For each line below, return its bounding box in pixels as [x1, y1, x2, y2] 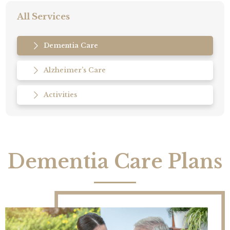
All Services [16, 11, 70, 22]
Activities [44, 91, 78, 99]
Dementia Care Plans [8, 149, 222, 174]
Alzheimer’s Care [44, 66, 106, 74]
